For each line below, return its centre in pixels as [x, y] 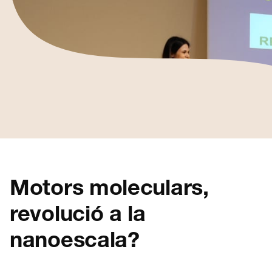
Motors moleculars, [109, 190]
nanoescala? [75, 243]
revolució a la [78, 216]
